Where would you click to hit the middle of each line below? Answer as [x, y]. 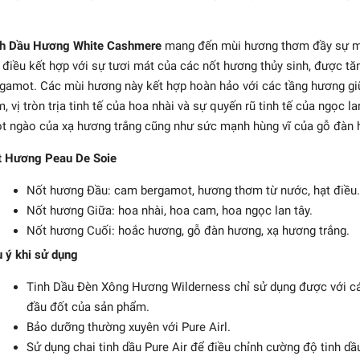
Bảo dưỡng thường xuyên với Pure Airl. [128, 327]
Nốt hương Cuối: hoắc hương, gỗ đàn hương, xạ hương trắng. [188, 231]
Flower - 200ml [39, 252]
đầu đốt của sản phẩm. [88, 307]
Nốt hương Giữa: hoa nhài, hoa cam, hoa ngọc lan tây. [169, 211]
